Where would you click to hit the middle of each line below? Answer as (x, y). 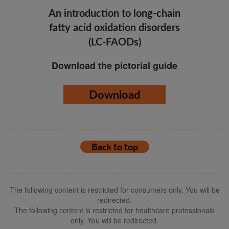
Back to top (114, 146)
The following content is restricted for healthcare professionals (114, 210)
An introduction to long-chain (114, 13)
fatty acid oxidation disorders (114, 27)
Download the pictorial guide (114, 65)
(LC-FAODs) (114, 41)
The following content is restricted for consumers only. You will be (114, 189)
